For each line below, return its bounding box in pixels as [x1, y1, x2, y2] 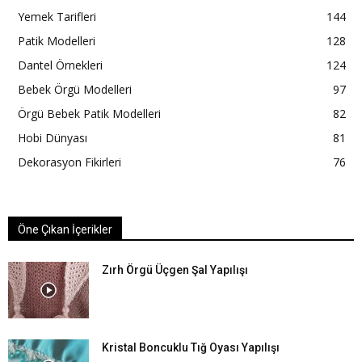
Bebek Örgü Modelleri [18, 81, 132, 97]
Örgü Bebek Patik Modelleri [18, 105, 161, 121]
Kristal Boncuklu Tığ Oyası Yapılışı [102, 340, 280, 354]
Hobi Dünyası [18, 129, 87, 145]
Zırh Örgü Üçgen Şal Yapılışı [102, 263, 248, 276]
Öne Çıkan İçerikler [18, 222, 112, 236]
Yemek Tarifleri [18, 8, 96, 24]
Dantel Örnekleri [18, 57, 103, 73]
